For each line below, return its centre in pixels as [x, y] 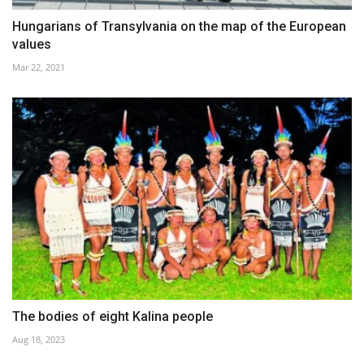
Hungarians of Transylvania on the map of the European [179, 27]
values [32, 45]
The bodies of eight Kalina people [113, 316]
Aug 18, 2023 [39, 339]
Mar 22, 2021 [39, 67]
